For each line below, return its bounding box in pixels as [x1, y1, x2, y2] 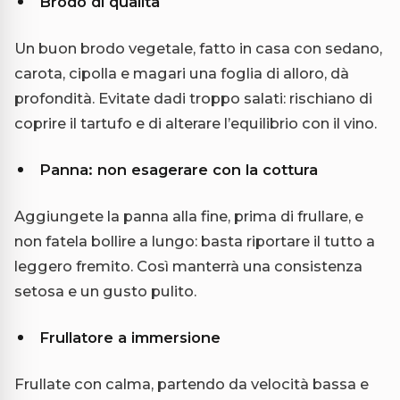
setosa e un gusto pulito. [14, 281, 196, 300]
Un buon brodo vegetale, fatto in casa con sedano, [14, 38, 382, 57]
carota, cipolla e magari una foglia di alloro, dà [14, 63, 349, 82]
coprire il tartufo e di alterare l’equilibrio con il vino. [14, 113, 377, 132]
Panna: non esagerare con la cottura [39, 160, 318, 179]
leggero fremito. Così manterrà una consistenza [14, 256, 362, 275]
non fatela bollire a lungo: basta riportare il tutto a [14, 231, 375, 250]
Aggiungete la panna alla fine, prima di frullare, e [14, 206, 363, 225]
